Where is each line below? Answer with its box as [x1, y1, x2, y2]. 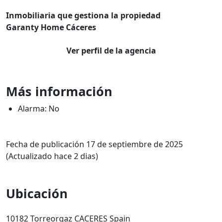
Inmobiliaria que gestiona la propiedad [6, 10, 161, 21]
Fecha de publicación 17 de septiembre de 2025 [6, 139, 183, 150]
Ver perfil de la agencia [66, 45, 156, 56]
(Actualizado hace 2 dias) [6, 151, 98, 162]
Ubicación [6, 185, 68, 202]
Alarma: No [18, 103, 59, 114]
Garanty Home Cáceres [6, 22, 96, 33]
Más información [6, 83, 112, 100]
